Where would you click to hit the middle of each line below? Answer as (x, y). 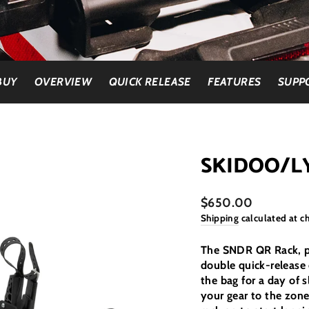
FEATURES (235, 81)
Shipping (220, 218)
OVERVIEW (63, 81)
